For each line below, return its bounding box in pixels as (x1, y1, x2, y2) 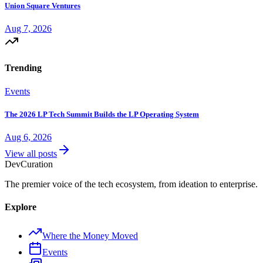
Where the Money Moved (42, 231, 138, 241)
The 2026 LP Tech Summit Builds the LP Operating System (5, 109, 199, 119)
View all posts (5, 148, 57, 159)
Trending (5, 63, 42, 73)
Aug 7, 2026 (5, 23, 52, 34)
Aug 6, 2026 (5, 131, 52, 142)
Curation (21, 159, 53, 169)
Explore (5, 202, 36, 213)
